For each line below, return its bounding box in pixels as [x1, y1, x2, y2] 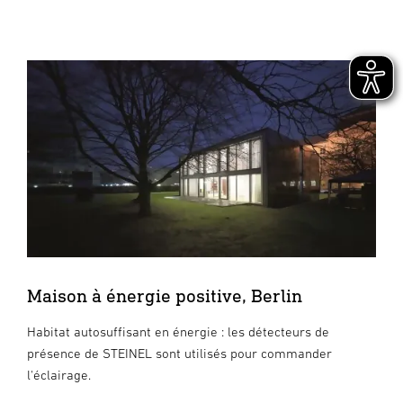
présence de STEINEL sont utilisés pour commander [27, 345, 332, 361]
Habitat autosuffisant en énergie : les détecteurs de [27, 323, 329, 339]
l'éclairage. [27, 366, 91, 382]
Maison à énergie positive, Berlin [27, 283, 302, 307]
